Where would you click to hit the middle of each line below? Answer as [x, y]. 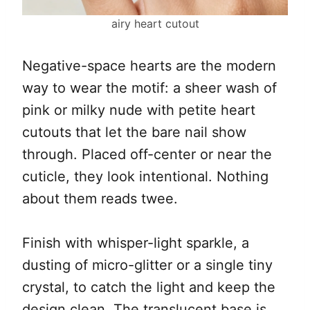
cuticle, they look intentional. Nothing [145, 177]
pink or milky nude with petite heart [139, 110]
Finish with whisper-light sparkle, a [136, 243]
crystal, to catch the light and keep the [149, 288]
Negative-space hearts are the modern [149, 66]
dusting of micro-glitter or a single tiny [147, 265]
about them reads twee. [100, 199]
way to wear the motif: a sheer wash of [149, 88]
